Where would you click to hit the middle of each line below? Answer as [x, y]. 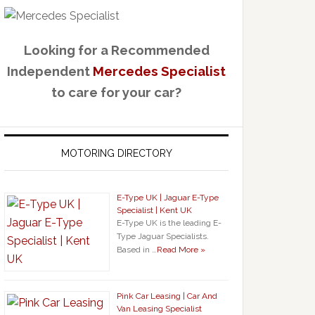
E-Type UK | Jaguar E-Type [168, 198]
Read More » [181, 250]
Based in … [137, 250]
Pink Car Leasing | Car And [167, 296]
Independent [50, 71]
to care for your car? [116, 92]
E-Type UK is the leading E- [169, 223]
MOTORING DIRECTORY [116, 153]
